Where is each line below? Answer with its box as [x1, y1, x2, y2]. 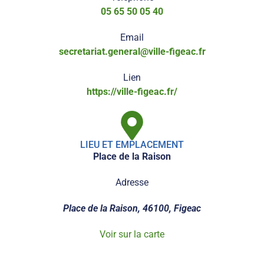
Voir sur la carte [100, 229, 164, 240]
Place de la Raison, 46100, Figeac [63, 203, 201, 214]
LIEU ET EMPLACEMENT [85, 139, 184, 150]
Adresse [115, 177, 148, 188]
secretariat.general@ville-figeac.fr [58, 46, 206, 57]
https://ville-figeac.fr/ [87, 86, 177, 97]
